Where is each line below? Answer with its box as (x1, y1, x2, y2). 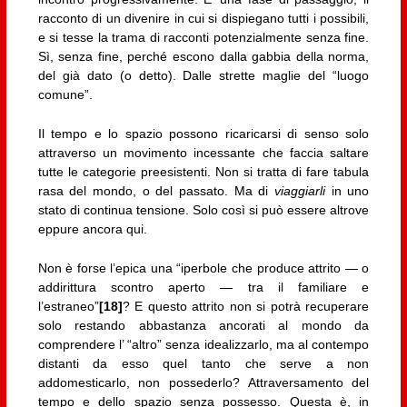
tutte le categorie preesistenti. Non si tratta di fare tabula (37, 164, 370, 180)
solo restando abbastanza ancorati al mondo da (37, 318, 370, 333)
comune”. (37, 86, 93, 102)
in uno (324, 184, 370, 199)
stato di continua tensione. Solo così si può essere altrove (37, 203, 370, 218)
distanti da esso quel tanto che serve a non (37, 356, 370, 372)
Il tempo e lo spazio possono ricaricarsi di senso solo (37, 126, 370, 142)
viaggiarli (273, 184, 325, 199)
